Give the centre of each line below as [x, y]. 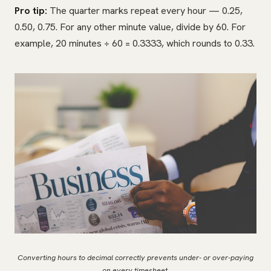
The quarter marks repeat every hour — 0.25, [145, 11]
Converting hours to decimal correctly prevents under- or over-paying [135, 258]
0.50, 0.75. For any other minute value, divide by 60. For [130, 27]
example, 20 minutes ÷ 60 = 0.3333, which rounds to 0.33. [135, 44]
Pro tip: [31, 11]
